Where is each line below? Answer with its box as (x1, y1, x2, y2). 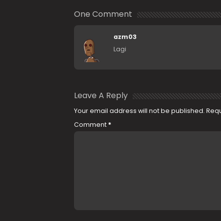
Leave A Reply (74, 90, 128, 101)
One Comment (74, 8, 132, 20)
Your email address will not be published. (74, 107, 205, 115)
